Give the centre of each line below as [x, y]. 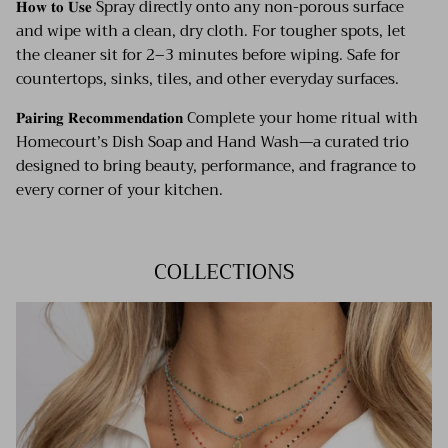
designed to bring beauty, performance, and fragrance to [216, 166]
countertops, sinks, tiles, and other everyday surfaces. [207, 79]
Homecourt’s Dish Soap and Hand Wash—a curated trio [212, 142]
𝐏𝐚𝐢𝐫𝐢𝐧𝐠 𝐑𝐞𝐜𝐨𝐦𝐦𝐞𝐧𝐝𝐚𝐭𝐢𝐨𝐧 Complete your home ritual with [217, 118]
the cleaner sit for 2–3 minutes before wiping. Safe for [208, 55]
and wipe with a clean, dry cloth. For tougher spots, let [211, 31]
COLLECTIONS [224, 272]
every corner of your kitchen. [119, 190]
